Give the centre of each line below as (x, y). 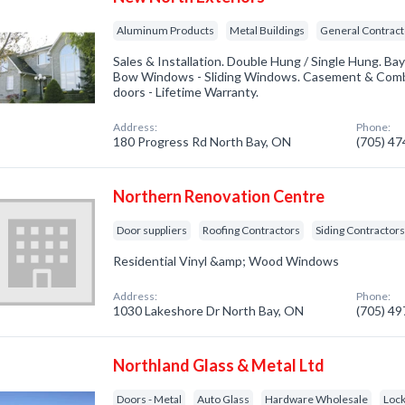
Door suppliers (152, 230)
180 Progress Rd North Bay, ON (202, 141)
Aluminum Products (166, 30)
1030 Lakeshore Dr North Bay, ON (209, 311)
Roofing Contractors (252, 230)
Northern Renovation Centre (219, 196)
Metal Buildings (268, 30)
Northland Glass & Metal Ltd (219, 365)
